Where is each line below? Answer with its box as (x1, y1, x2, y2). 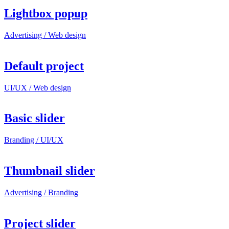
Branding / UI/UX (4, 135, 63, 145)
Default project (4, 59, 84, 73)
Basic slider (4, 111, 65, 125)
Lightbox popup (4, 6, 87, 20)
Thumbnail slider (4, 164, 95, 178)
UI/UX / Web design (4, 83, 71, 92)
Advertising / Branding (4, 188, 78, 197)
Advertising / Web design (4, 30, 86, 39)
